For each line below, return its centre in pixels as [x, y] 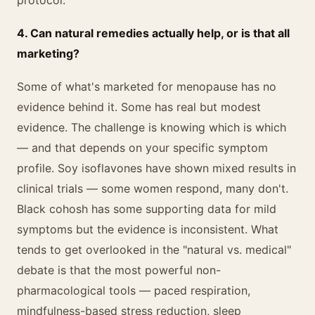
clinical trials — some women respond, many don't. [153, 188]
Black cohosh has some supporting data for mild [147, 209]
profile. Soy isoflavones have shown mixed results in [156, 168]
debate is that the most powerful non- [119, 270]
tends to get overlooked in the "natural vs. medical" [154, 250]
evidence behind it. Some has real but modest [139, 107]
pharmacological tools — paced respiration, [134, 290]
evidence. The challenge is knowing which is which [152, 127]
